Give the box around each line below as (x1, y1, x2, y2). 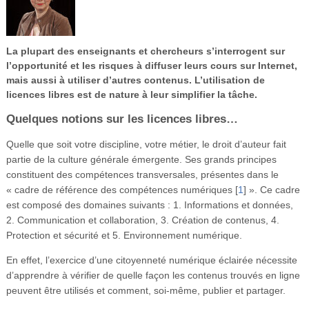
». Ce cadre (246, 184, 300, 196)
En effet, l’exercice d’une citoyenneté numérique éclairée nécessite (6, 255, 297, 266)
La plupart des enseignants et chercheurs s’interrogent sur (6, 46, 285, 57)
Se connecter (130, 59, 185, 73)
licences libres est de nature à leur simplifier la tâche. (6, 89, 257, 101)
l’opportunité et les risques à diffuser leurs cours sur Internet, (6, 60, 297, 72)
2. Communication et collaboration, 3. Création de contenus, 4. (6, 215, 279, 226)
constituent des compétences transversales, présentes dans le (6, 169, 279, 181)
